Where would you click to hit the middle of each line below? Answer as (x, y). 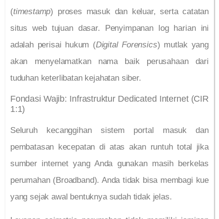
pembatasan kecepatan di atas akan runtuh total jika (109, 147)
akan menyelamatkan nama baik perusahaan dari (109, 62)
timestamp (32, 12)
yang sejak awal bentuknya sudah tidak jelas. (91, 197)
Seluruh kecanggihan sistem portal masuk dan (109, 130)
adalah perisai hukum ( (53, 45)
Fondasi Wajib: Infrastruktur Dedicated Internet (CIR (109, 99)
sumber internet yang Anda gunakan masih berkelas (109, 163)
